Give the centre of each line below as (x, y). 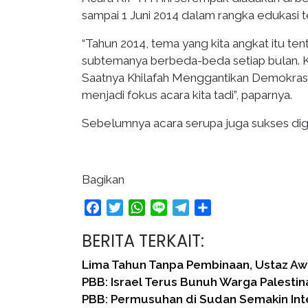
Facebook (126, 207)
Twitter (141, 207)
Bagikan (103, 179)
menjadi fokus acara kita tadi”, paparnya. (187, 95)
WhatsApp (173, 207)
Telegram (213, 207)
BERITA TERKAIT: (143, 241)
